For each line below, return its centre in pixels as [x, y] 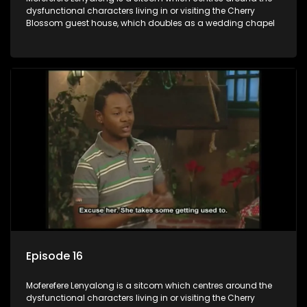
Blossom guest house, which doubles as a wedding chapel [150, 23]
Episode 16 [54, 256]
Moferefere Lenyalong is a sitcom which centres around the [149, 285]
